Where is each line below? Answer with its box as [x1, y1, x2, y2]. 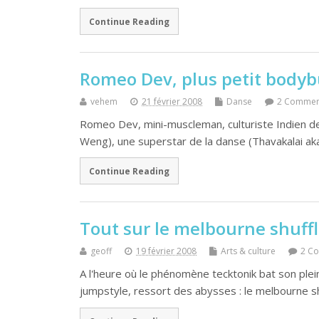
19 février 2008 [136, 245, 197, 258]
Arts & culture [221, 245, 276, 258]
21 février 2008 [142, 95, 202, 108]
